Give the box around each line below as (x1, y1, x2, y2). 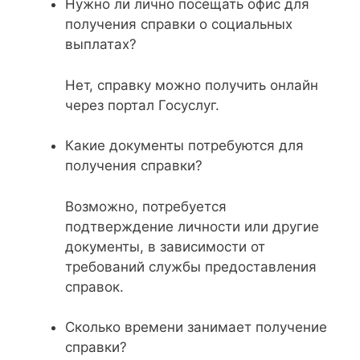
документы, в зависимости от (65, 238, 265, 255)
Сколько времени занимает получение (65, 319, 327, 335)
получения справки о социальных (65, 16, 292, 32)
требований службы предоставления (65, 258, 317, 275)
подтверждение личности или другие (65, 218, 319, 235)
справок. (65, 278, 124, 295)
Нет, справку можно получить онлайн (65, 76, 318, 93)
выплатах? (65, 36, 137, 52)
